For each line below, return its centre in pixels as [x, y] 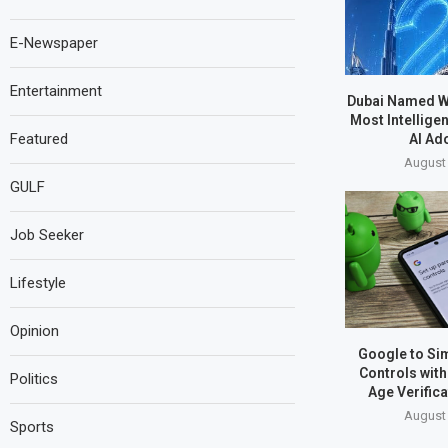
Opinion [34, 330]
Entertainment [56, 90]
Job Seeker [47, 234]
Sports [32, 426]
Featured [39, 138]
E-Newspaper [54, 42]
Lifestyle [38, 282]
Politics [34, 378]
